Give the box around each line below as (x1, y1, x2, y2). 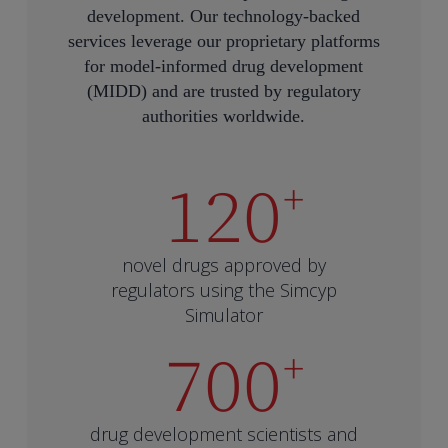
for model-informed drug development (84, 55, 364, 76)
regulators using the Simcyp (110, 277, 337, 302)
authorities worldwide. (142, 105, 306, 126)
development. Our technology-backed (87, 5, 361, 26)
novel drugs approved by (121, 252, 326, 277)
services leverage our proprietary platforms (67, 30, 380, 51)
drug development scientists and (89, 421, 358, 446)
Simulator (184, 302, 263, 327)
